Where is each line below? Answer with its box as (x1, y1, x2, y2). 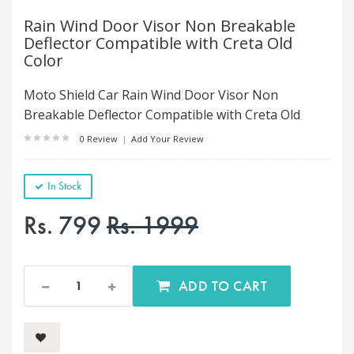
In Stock (47, 179, 81, 193)
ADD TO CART (233, 276, 267, 295)
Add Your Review (129, 133, 204, 145)
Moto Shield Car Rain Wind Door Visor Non (24, 86, 278, 104)
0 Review (80, 133, 120, 145)
